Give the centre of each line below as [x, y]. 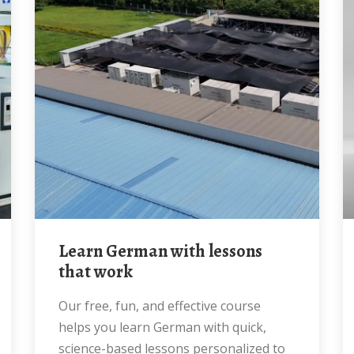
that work [96, 272]
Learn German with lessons [63, 251]
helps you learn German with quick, [162, 327]
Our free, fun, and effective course [63, 306]
